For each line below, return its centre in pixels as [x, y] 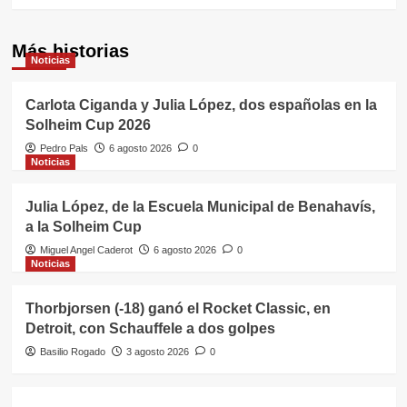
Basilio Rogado [72, 352]
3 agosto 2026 [157, 352]
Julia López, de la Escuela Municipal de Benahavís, [200, 207]
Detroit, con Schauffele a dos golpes [150, 328]
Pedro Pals [64, 148]
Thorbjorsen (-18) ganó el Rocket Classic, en [178, 308]
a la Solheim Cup [83, 227]
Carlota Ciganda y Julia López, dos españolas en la [201, 105]
